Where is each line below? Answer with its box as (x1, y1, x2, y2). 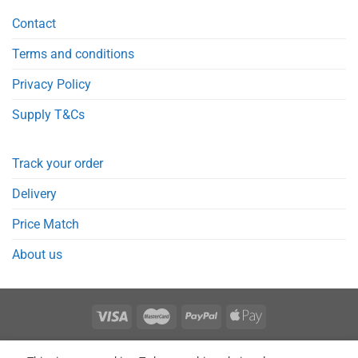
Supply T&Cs (12, 106, 85, 122)
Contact (12, 15, 56, 31)
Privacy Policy (12, 76, 91, 92)
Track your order (12, 155, 103, 171)
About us (12, 246, 62, 262)
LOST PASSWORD (211, 343, 293, 355)
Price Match (12, 216, 79, 232)
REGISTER (65, 343, 112, 355)
